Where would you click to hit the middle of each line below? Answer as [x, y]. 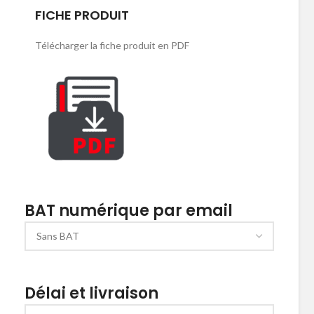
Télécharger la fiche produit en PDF [112, 45]
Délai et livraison [91, 293]
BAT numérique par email [129, 211]
